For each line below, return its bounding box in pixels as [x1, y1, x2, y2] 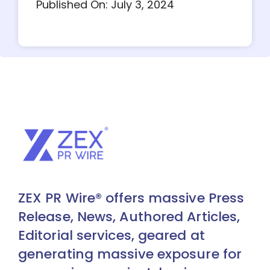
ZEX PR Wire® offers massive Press [17, 188, 245, 207]
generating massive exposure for [17, 244, 242, 263]
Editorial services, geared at [17, 225, 205, 245]
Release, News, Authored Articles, [17, 207, 240, 226]
